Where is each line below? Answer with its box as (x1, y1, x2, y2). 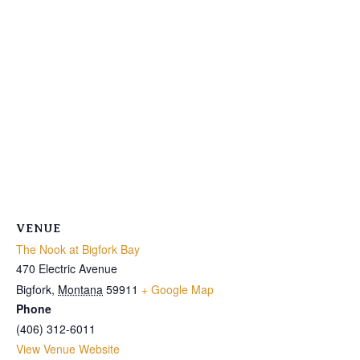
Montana (58, 281, 103, 298)
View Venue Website (16, 341, 120, 358)
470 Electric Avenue (16, 260, 117, 277)
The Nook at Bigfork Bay (16, 241, 140, 258)
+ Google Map (141, 281, 214, 298)
